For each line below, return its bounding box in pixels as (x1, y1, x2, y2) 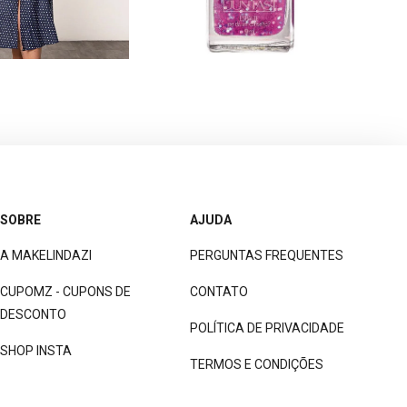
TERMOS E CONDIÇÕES (190, 357, 323, 372)
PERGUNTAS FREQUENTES (190, 248, 343, 263)
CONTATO (190, 284, 248, 300)
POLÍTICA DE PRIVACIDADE (190, 321, 344, 336)
